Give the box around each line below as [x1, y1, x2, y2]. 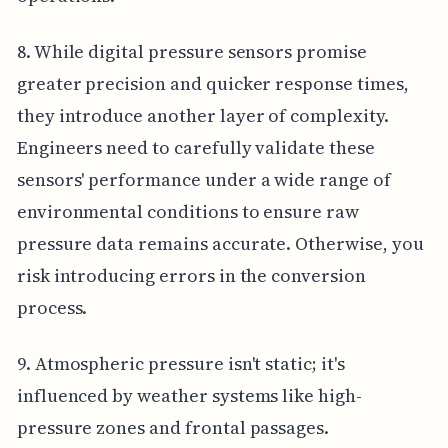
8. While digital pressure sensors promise [16, 38, 367, 64]
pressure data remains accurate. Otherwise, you [16, 230, 424, 256]
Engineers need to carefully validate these [16, 134, 375, 160]
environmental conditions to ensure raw [16, 198, 359, 224]
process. [16, 294, 88, 320]
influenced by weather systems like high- [16, 382, 362, 408]
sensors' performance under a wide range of [16, 166, 391, 192]
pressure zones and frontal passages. [16, 414, 330, 440]
